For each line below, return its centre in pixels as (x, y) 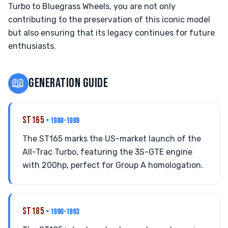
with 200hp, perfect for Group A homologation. (113, 165)
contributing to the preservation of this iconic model (109, 20)
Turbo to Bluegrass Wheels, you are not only (92, 6)
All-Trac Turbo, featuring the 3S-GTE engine (107, 152)
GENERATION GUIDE (68, 83)
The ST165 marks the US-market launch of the (112, 139)
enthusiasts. (32, 46)
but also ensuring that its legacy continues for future (111, 33)
